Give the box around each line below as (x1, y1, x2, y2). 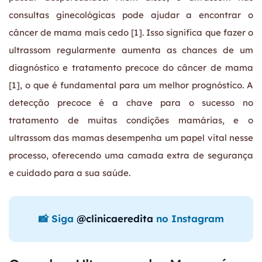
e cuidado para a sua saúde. (9, 167, 130, 179)
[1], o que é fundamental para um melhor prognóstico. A (9, 80, 253, 91)
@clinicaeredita (76, 212, 153, 225)
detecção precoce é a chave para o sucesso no (9, 97, 253, 109)
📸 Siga (38, 212, 77, 225)
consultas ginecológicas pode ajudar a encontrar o (9, 9, 253, 21)
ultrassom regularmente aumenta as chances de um (9, 44, 253, 56)
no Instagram (153, 212, 224, 225)
